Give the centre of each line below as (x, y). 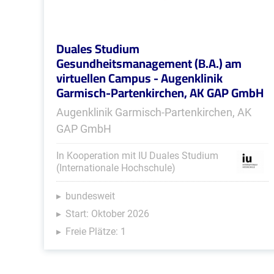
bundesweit (90, 196)
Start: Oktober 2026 (107, 214)
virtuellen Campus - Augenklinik (139, 78)
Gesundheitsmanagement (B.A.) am (149, 63)
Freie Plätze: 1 (96, 231)
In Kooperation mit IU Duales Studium (137, 156)
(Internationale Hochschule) (116, 168)
